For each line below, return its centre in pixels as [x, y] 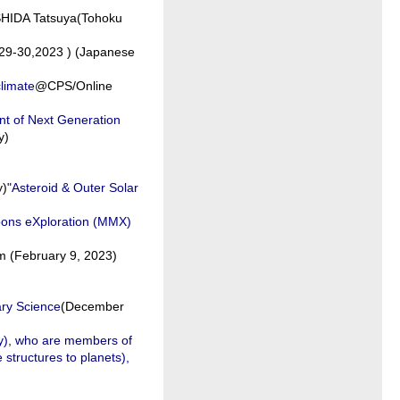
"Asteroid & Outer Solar [73, 187]
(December [92, 306]
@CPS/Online [74, 86]
